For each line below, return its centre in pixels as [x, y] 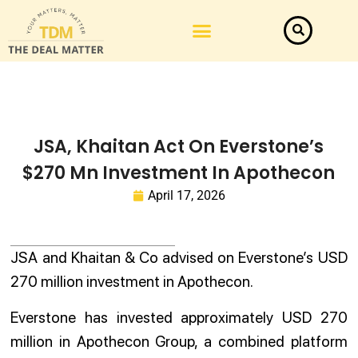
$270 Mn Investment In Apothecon [179, 173]
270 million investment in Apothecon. [132, 282]
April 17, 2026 [186, 196]
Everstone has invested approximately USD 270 [179, 317]
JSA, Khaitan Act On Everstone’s [179, 147]
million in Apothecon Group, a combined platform [179, 341]
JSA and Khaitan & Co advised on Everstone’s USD [179, 258]
